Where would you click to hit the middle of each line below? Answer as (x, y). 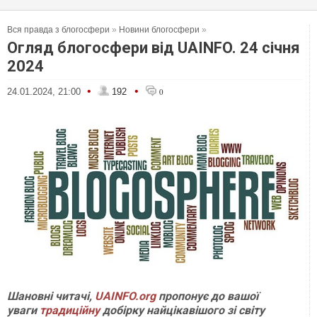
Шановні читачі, (51, 296)
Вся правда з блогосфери (58, 30)
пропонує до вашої (207, 296)
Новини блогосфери (159, 30)
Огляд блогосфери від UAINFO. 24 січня (154, 48)
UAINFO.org (125, 296)
